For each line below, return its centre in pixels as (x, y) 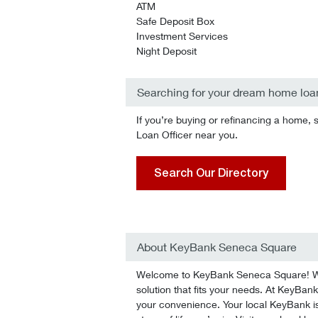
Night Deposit (166, 51)
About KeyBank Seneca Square (217, 247)
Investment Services (182, 36)
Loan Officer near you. (187, 135)
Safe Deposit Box (175, 21)
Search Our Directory (211, 173)
